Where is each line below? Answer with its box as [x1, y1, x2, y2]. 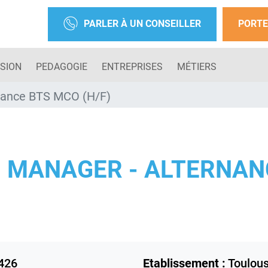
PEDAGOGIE [36, 60, 87, 72]
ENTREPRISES [102, 60, 163, 72]
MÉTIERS [177, 60, 217, 72]
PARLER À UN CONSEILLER [84, 18, 201, 29]
